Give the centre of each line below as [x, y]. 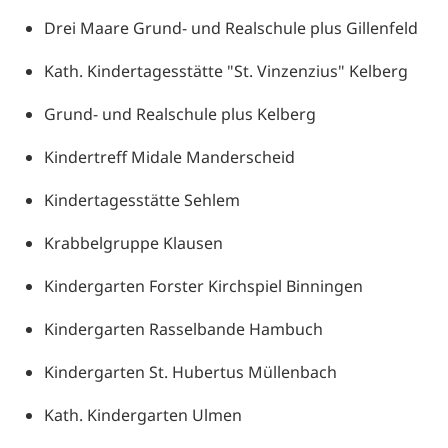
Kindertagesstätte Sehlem [142, 199]
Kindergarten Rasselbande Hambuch [183, 328]
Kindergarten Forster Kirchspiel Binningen [203, 285]
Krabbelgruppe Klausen [133, 242]
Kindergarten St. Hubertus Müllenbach [190, 371]
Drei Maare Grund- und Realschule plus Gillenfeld [231, 27]
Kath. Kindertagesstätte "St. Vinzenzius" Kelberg [226, 70]
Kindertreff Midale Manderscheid [169, 156]
